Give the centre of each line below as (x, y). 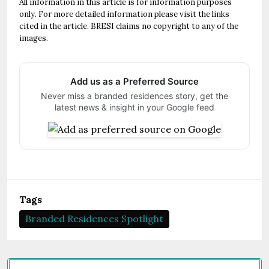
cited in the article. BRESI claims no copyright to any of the (129, 26)
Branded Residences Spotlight (94, 219)
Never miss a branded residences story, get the (134, 96)
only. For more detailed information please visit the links (124, 14)
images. (34, 38)
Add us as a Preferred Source (134, 81)
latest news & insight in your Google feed (134, 107)
